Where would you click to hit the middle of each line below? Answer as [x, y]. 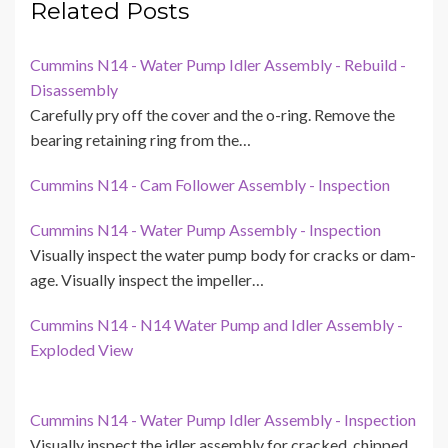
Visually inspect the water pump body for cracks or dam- [223, 255]
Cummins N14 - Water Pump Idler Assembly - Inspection [223, 420]
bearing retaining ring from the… [140, 140]
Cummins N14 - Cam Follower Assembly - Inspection [210, 185]
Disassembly [74, 90]
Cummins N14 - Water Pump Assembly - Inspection [205, 230]
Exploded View [81, 350]
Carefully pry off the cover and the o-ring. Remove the [212, 115]
